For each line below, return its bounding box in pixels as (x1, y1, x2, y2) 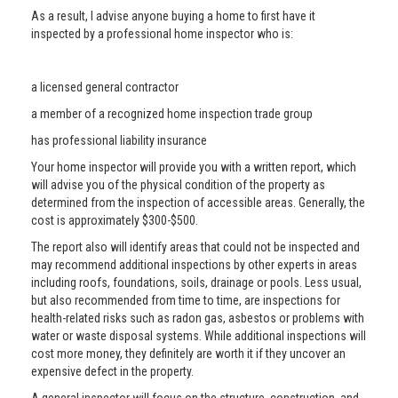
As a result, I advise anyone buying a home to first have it (31, 9, 315, 23)
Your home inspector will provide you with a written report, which (31, 160, 356, 174)
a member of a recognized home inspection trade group (31, 107, 313, 121)
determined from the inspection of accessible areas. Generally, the (31, 195, 365, 210)
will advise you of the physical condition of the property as (31, 178, 325, 192)
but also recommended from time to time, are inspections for (31, 293, 340, 307)
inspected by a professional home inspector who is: (31, 27, 293, 41)
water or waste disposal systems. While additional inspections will (31, 329, 366, 343)
